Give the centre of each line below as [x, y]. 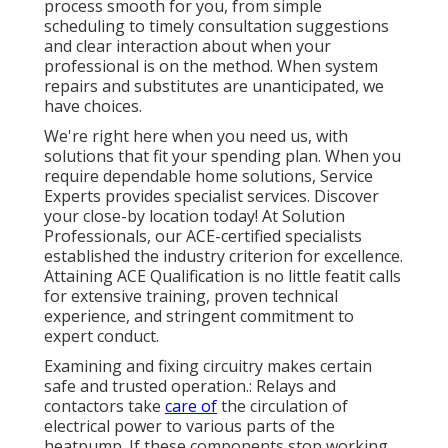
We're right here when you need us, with [196, 136]
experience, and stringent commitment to [199, 316]
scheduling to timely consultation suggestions [216, 26]
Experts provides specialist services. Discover [211, 196]
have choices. [93, 106]
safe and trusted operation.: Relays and [190, 386]
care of [191, 406]
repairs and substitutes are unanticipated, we [214, 86]
